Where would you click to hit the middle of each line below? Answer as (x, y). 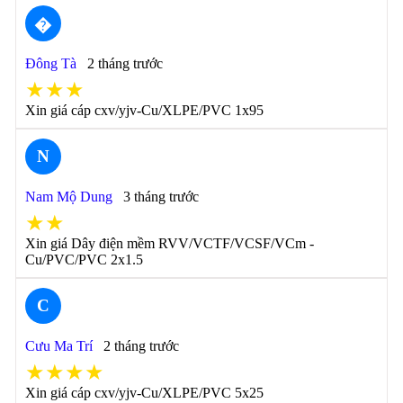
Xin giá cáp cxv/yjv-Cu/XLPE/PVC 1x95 (144, 110)
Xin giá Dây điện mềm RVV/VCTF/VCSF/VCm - (169, 243)
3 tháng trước (161, 197)
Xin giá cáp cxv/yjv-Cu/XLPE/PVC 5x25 (144, 393)
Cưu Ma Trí (58, 346)
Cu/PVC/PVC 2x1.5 (84, 260)
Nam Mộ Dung (68, 197)
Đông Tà (50, 63)
